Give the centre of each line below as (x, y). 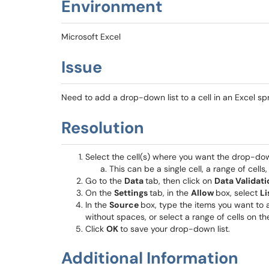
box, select (238, 193)
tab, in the (170, 193)
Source (125, 205)
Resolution (103, 128)
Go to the (105, 181)
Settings (132, 193)
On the (100, 193)
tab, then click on (180, 181)
